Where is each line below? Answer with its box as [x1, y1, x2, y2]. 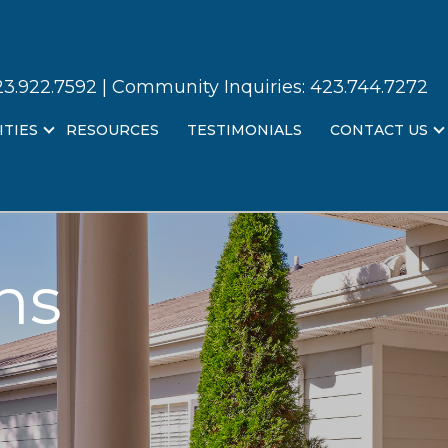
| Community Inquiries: [97, 75, 310, 98]
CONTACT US [330, 120, 428, 139]
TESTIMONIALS [187, 120, 302, 139]
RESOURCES [66, 120, 159, 139]
